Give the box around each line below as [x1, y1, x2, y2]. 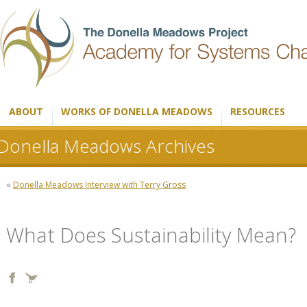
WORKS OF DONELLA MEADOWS [61, 105, 212, 118]
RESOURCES [230, 105, 285, 118]
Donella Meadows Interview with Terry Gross [13, 179, 186, 191]
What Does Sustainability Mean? [6, 221, 296, 249]
